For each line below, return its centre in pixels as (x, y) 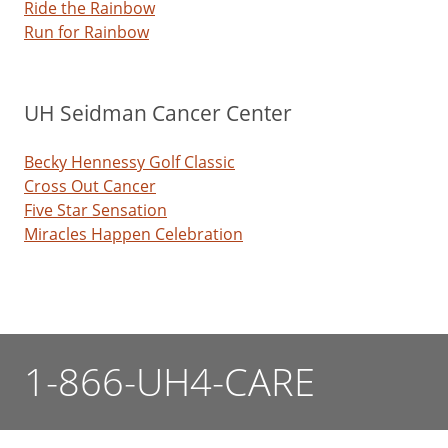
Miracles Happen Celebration (133, 234)
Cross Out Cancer (90, 186)
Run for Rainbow (86, 32)
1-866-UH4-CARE (169, 382)
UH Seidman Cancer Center (158, 113)
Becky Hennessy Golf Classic (129, 162)
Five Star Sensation (95, 210)
